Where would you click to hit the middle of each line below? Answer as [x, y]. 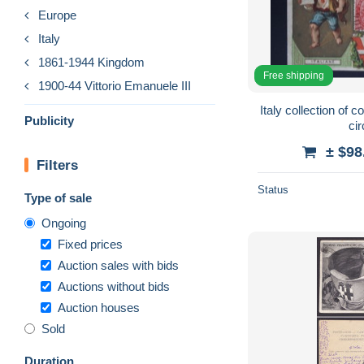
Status [273, 189]
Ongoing [64, 223]
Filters [57, 165]
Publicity [49, 120]
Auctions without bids [114, 286]
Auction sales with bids [118, 265]
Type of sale [58, 197]
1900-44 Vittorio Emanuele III [115, 85]
